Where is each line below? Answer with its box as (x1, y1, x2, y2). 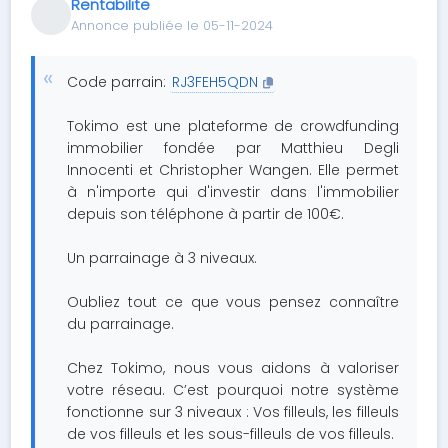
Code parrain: (67, 72, 171, 92)
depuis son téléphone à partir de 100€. (67, 204, 345, 224)
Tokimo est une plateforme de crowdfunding (67, 116, 399, 136)
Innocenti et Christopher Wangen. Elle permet (67, 160, 399, 180)
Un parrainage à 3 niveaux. (67, 248, 258, 268)
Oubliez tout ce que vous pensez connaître (67, 292, 399, 312)
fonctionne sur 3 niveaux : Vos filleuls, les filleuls (67, 402, 399, 422)
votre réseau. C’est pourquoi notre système (67, 380, 399, 400)
